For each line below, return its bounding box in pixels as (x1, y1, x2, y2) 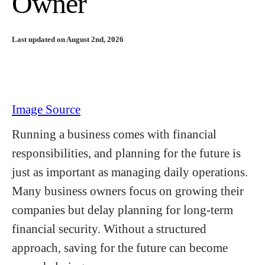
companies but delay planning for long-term (12, 203, 233, 217)
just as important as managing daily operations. (12, 165, 248, 179)
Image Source (12, 102, 80, 117)
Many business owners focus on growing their (12, 184, 244, 198)
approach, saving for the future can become (12, 241, 228, 255)
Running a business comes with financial (12, 127, 216, 141)
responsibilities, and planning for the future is (12, 146, 241, 160)
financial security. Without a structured (12, 222, 206, 236)
